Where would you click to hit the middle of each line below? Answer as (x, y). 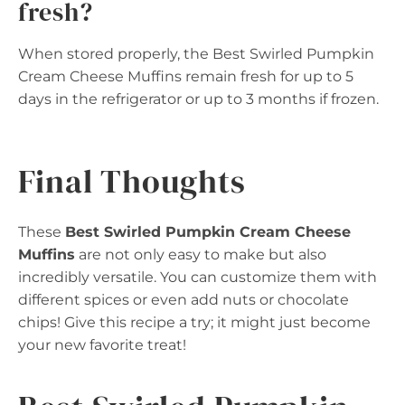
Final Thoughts (132, 181)
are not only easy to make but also (201, 254)
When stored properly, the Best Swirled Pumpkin (196, 53)
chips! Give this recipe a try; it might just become (194, 322)
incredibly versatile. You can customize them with (198, 277)
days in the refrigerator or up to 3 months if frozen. (198, 99)
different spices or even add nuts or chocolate (184, 299)
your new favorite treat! (102, 344)
